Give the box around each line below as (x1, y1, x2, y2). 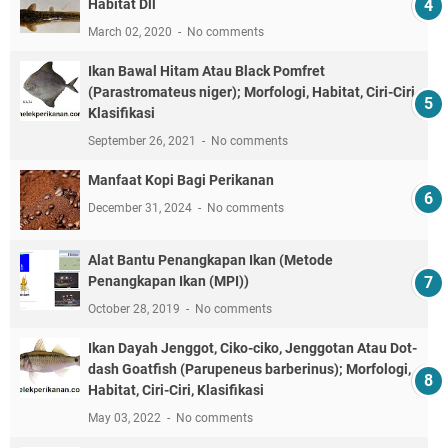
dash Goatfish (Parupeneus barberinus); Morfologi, (88, 360, 411, 377)
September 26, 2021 (88, 133, 199, 148)
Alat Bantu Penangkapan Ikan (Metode (88, 251, 333, 268)
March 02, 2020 (88, 24, 175, 39)
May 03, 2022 (88, 410, 164, 425)
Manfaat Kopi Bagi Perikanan (88, 171, 274, 188)
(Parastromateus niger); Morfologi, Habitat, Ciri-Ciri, (88, 83, 418, 100)
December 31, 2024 (88, 200, 195, 215)
